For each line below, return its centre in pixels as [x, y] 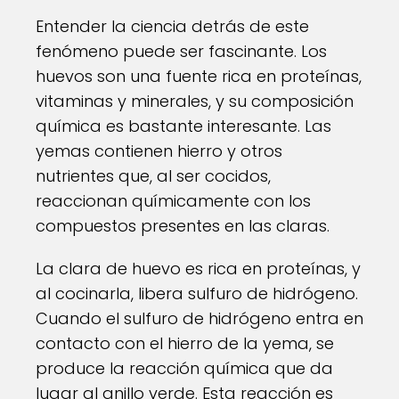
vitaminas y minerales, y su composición [195, 101]
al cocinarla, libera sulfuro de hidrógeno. [197, 293]
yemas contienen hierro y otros [159, 151]
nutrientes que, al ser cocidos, [153, 176]
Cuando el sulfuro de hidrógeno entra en [199, 318]
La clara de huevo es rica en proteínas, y [198, 269]
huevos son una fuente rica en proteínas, [199, 76]
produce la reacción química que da [184, 368]
